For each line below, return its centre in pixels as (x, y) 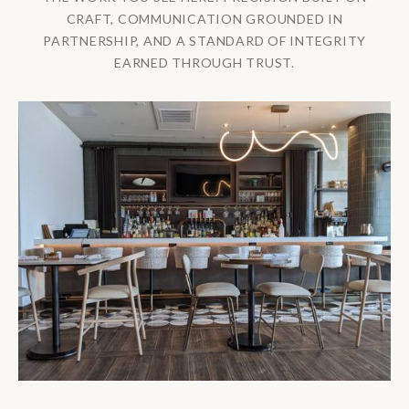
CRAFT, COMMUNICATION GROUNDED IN (204, 18)
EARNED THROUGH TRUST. (204, 62)
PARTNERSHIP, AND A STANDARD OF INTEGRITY (204, 40)
